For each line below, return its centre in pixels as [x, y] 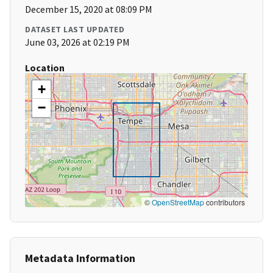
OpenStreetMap [178, 202]
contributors [225, 202]
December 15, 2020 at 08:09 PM [89, 9]
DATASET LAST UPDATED [75, 30]
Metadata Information [80, 258]
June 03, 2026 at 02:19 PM [77, 42]
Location [45, 68]
